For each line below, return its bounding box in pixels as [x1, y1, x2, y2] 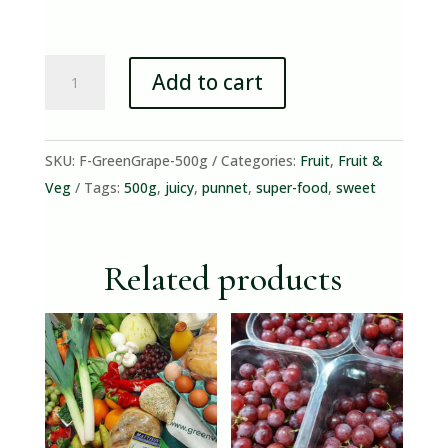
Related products [104, 257, 344, 301]
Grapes [43, 83, 97, 106]
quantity [43, 164, 109, 187]
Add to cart [151, 68, 263, 97]
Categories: [220, 151, 300, 171]
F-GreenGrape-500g [78, 151, 208, 171]
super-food [255, 178, 328, 198]
